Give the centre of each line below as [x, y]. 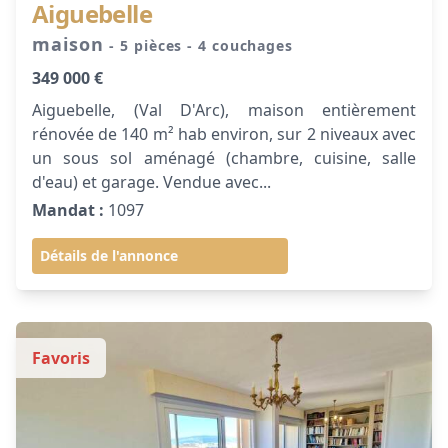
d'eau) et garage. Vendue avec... [151, 182]
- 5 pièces [148, 45]
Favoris [61, 358]
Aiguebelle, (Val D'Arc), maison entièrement [224, 110]
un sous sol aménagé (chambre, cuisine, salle [224, 158]
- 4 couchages [240, 45]
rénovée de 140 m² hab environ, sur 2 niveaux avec [224, 134]
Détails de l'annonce [109, 255]
